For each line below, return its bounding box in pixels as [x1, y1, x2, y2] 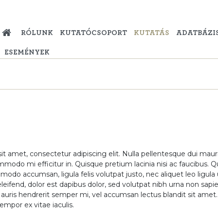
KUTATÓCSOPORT [59, 29, 127, 36]
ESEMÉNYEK [4, 49, 50, 56]
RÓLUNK [20, 29, 53, 36]
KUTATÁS [133, 29, 169, 36]
